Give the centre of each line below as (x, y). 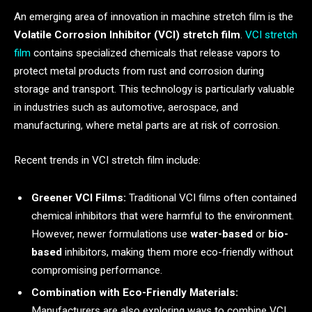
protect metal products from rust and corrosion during (139, 71)
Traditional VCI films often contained (211, 197)
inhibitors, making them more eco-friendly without (178, 252)
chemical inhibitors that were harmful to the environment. (163, 216)
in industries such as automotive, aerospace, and (126, 108)
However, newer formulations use (111, 234)
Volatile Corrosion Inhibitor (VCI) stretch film (127, 35)
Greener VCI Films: (79, 197)
